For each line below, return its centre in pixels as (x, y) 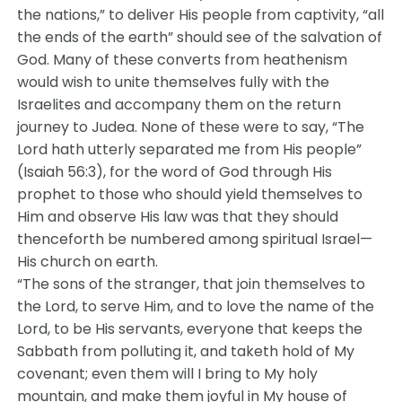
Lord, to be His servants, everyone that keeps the (190, 329)
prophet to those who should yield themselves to (190, 194)
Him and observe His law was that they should (178, 217)
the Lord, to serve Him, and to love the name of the (196, 306)
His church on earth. (88, 262)
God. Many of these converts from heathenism (183, 60)
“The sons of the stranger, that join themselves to (192, 284)
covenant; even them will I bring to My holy (168, 374)
